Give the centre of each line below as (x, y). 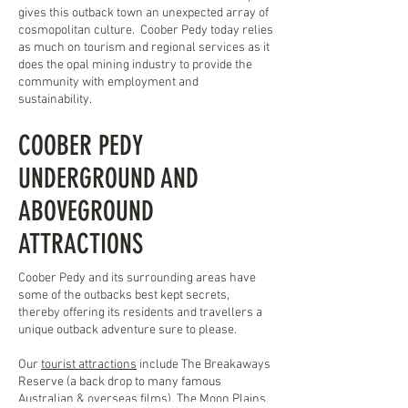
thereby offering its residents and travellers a (140, 313)
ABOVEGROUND (86, 211)
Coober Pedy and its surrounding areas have (137, 278)
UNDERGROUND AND (108, 178)
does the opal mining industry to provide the (135, 65)
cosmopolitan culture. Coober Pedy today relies (146, 31)
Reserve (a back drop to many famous (120, 382)
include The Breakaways (204, 365)
